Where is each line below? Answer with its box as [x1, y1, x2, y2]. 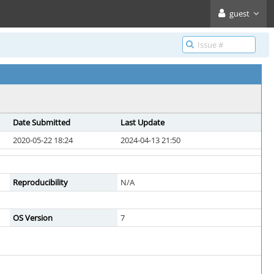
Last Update [120, 117, 165, 128]
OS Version [13, 212, 53, 223]
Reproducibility [13, 177, 68, 188]
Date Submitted [13, 117, 70, 128]
